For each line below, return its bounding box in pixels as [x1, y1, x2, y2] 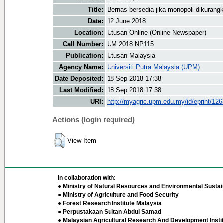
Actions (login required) [52, 115, 135, 124]
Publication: [66, 52, 103, 60]
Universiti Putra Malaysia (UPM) [107, 63, 200, 71]
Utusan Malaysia [107, 52, 155, 60]
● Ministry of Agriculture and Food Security [58, 191, 179, 198]
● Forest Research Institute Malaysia [58, 200, 162, 207]
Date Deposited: [55, 75, 103, 83]
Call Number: [63, 40, 103, 48]
